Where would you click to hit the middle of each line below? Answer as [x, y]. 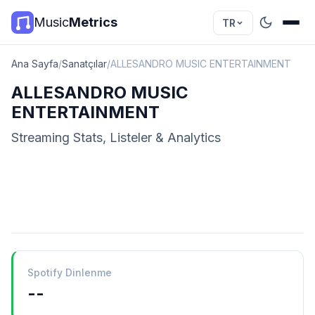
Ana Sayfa [35, 64]
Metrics [93, 22]
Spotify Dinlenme [70, 272]
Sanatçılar [84, 64]
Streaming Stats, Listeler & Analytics [116, 137]
